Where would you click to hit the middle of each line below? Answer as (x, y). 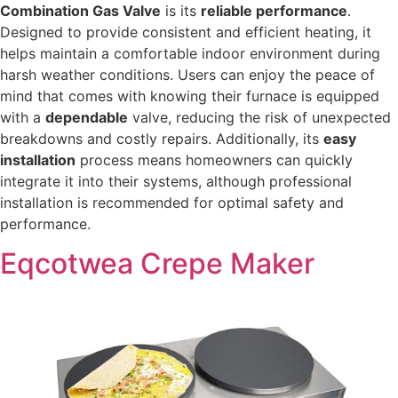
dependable (87, 118)
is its (181, 11)
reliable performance (274, 11)
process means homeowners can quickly (214, 160)
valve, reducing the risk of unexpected (259, 118)
